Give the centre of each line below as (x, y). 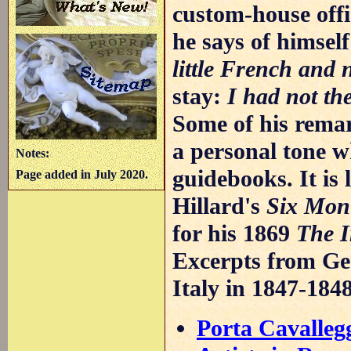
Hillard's (220, 206)
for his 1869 (235, 233)
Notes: (33, 153)
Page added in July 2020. (82, 175)
